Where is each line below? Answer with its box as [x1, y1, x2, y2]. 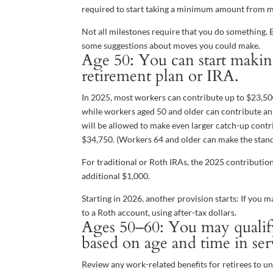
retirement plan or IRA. [82, 65, 239, 87]
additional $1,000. [82, 171, 151, 181]
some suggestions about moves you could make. [82, 40, 261, 51]
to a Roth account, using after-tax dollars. [82, 207, 237, 218]
